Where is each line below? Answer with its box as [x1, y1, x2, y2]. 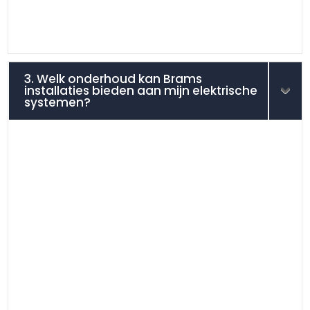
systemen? [24, 93, 91, 111]
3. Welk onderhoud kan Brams [24, 70, 203, 87]
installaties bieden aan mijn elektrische [24, 82, 258, 99]
